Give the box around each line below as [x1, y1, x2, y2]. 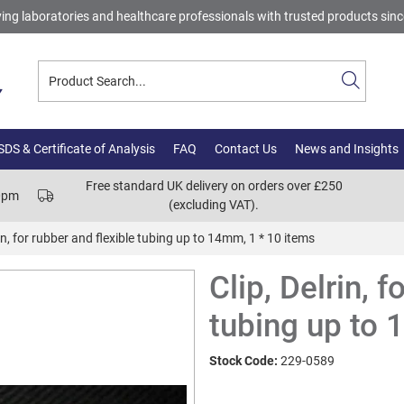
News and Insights [295, 142, 399, 156]
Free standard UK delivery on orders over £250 [85, 179, 343, 193]
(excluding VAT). [169, 197, 259, 212]
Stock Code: [209, 353, 278, 368]
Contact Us [215, 142, 277, 156]
